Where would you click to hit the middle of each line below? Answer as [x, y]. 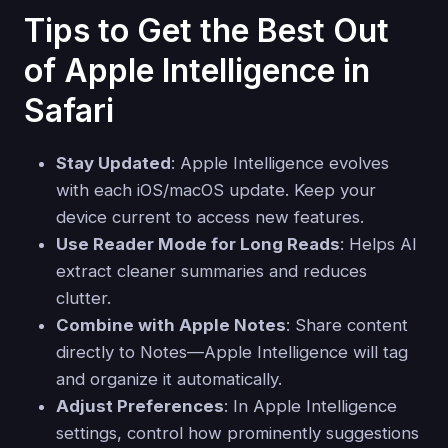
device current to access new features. [210, 217]
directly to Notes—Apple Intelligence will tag [232, 352]
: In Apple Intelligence [310, 406]
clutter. [83, 298]
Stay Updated [113, 163]
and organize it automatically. [169, 379]
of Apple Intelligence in [197, 71]
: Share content [347, 325]
